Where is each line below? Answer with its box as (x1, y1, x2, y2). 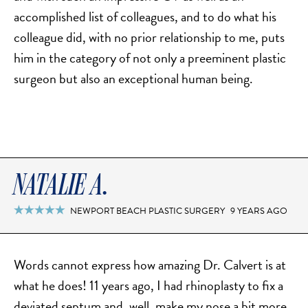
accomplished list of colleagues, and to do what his (14, 6, 276, 27)
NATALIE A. (14, 167, 109, 204)
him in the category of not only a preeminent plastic (14, 47, 286, 69)
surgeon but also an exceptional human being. (14, 68, 253, 89)
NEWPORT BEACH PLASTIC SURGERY (70, 204, 225, 219)
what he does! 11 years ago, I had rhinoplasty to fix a (14, 275, 283, 296)
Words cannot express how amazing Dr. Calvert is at (14, 254, 286, 276)
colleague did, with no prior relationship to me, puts (14, 27, 285, 48)
